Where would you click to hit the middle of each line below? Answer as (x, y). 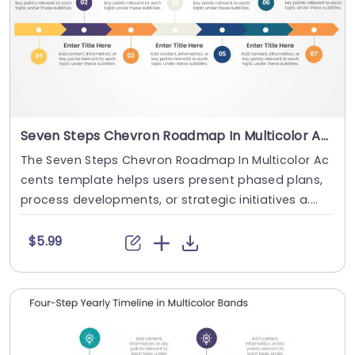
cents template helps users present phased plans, (172, 180)
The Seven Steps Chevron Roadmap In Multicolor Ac (175, 160)
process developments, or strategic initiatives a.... (170, 200)
